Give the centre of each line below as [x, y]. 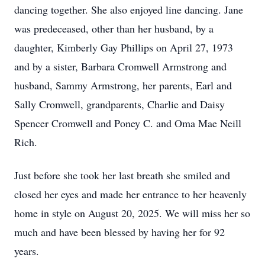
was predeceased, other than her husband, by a [114, 28]
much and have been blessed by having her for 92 [119, 232]
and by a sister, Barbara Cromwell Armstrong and [120, 66]
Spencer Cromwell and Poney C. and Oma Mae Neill [128, 123]
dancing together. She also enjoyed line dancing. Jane [129, 9]
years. [27, 251]
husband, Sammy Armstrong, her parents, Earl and [123, 85]
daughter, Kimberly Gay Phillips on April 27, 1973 [124, 47]
